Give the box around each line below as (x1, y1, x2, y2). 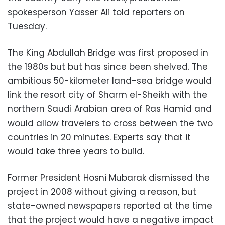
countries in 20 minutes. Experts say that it (8, 131, 191, 143)
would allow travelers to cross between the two (8, 117, 213, 129)
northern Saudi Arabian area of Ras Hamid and (8, 102, 212, 115)
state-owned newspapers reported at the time (8, 199, 212, 212)
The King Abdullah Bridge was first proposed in (8, 46, 208, 59)
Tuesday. (8, 20, 47, 32)
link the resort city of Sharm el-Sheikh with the (8, 88, 207, 101)
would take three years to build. (8, 145, 144, 157)
